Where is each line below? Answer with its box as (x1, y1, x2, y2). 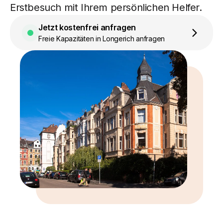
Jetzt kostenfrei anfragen (38, 22, 136, 32)
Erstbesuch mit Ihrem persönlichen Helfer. (10, 1, 202, 13)
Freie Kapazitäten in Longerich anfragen (38, 34, 165, 43)
